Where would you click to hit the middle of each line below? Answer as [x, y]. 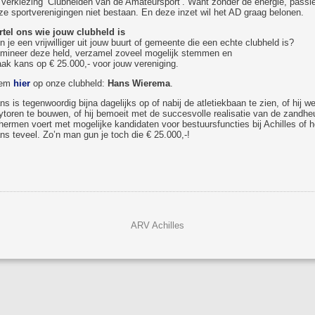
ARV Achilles [157, 225]
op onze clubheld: [69, 83]
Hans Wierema [139, 83]
